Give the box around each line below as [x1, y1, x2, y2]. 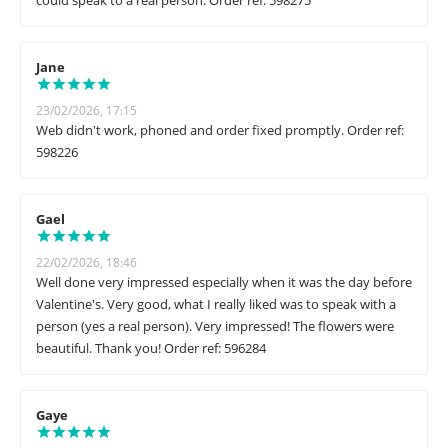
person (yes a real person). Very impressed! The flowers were [36, 317, 394, 336]
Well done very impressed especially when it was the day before [36, 273, 412, 292]
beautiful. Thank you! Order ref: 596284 [36, 339, 266, 358]
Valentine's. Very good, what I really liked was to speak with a [36, 295, 396, 314]
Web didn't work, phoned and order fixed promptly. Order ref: [36, 121, 404, 140]
